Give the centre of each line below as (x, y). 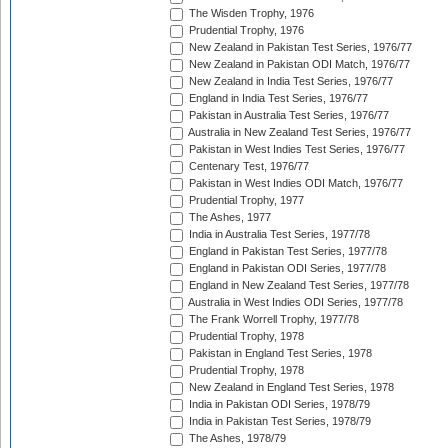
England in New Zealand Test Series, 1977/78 (297, 285)
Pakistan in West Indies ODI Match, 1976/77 (294, 183)
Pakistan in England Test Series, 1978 (279, 353)
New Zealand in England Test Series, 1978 (290, 387)
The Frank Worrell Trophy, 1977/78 (272, 319)
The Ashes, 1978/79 (236, 438)
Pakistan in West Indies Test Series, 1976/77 (295, 149)
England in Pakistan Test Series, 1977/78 (286, 251)
